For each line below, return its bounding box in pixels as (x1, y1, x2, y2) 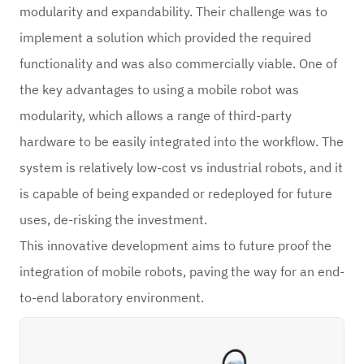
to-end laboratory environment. (19, 289, 204, 306)
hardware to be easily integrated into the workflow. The (19, 133, 344, 150)
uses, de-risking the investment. (19, 211, 207, 228)
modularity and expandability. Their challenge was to (19, 3, 327, 20)
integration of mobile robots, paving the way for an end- (19, 263, 344, 280)
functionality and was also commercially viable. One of (19, 55, 337, 72)
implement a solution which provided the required (19, 29, 311, 46)
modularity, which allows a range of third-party (19, 107, 292, 124)
